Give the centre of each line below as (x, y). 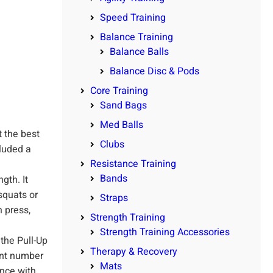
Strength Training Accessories (165, 232)
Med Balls (122, 125)
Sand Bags (123, 105)
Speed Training (133, 17)
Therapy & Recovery (134, 251)
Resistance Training (133, 164)
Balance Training (136, 37)
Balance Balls (139, 51)
